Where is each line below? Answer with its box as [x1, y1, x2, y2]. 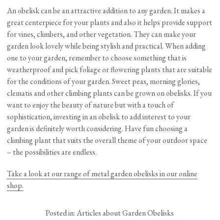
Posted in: [46, 208, 77, 219]
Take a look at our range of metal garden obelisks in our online [7, 168, 198, 179]
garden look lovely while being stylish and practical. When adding [7, 41, 206, 52]
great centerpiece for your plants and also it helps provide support [7, 17, 213, 28]
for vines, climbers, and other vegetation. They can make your [7, 29, 196, 40]
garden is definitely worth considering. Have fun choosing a [7, 123, 188, 134]
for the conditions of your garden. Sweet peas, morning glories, [7, 76, 200, 87]
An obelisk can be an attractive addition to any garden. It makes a [7, 5, 206, 16]
